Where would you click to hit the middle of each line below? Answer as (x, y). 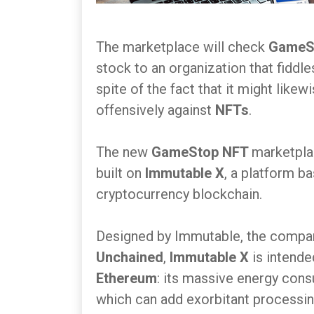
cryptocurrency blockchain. (181, 194)
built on (121, 173)
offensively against (156, 110)
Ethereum (127, 278)
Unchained (130, 257)
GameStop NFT (202, 152)
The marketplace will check (182, 47)
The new (124, 152)
